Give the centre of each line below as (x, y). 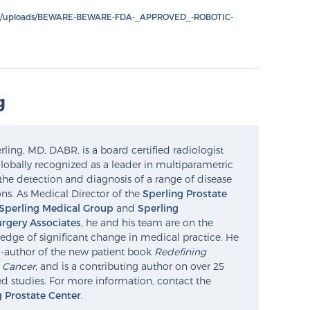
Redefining (180, 252)
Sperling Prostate (185, 194)
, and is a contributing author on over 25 (130, 266)
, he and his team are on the (147, 223)
